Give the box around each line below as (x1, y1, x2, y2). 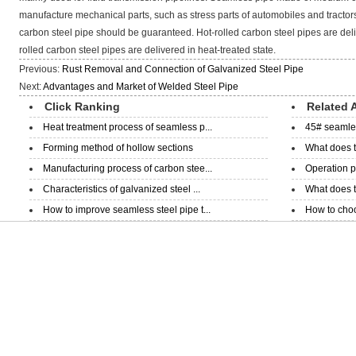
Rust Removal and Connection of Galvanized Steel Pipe (62, 64, 304, 75)
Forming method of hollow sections (43, 142, 193, 153)
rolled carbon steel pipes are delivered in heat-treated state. (19, 44, 277, 56)
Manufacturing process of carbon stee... (43, 163, 212, 174)
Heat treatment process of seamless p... (43, 122, 212, 133)
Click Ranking (44, 100, 120, 113)
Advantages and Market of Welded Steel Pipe (43, 81, 239, 92)
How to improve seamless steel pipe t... (43, 204, 211, 215)
